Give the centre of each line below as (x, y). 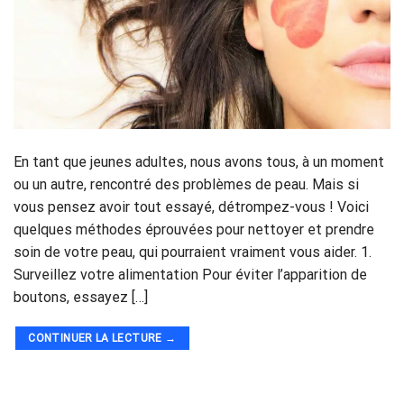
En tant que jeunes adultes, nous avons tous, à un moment (199, 162)
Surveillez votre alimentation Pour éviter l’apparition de (190, 275)
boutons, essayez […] (81, 298)
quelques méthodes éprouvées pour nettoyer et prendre (194, 230)
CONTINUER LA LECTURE (96, 339)
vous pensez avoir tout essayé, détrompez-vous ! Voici (191, 207)
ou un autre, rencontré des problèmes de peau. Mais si (186, 185)
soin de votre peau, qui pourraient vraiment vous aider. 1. (193, 252)
